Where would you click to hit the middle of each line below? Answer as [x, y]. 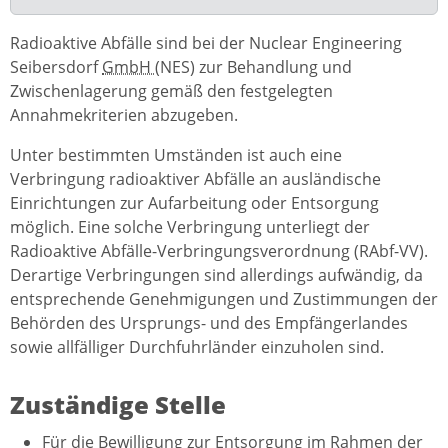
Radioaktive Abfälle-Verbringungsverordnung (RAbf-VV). [219, 250]
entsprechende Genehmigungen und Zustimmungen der [224, 298]
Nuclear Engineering [325, 42]
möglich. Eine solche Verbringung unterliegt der [190, 226]
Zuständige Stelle [118, 404]
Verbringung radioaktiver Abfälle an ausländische [195, 178]
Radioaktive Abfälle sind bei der [129, 42]
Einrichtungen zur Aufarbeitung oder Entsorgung [194, 202]
